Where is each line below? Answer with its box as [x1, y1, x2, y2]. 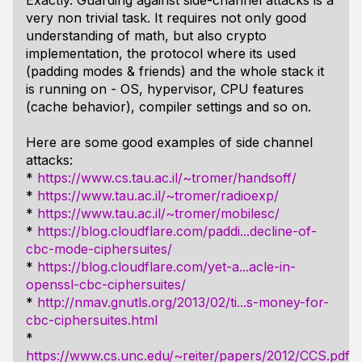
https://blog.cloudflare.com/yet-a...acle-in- [37, 259, 296, 275]
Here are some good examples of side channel [26, 134, 313, 150]
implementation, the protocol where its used [26, 45, 296, 61]
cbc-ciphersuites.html [26, 312, 158, 328]
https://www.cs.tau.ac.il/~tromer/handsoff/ [37, 170, 297, 186]
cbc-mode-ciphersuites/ [26, 241, 172, 257]
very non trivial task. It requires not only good [26, 10, 306, 26]
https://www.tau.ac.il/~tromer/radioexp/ [37, 187, 279, 204]
